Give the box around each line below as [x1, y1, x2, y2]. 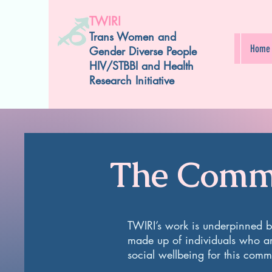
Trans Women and [89, 29, 176, 44]
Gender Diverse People [89, 44, 197, 58]
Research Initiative [89, 73, 174, 87]
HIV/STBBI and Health [89, 58, 194, 73]
